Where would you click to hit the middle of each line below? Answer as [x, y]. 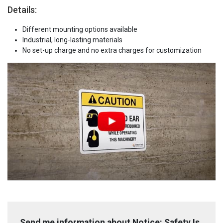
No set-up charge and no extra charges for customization [112, 51]
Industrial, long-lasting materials [72, 40]
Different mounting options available [80, 30]
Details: [22, 10]
